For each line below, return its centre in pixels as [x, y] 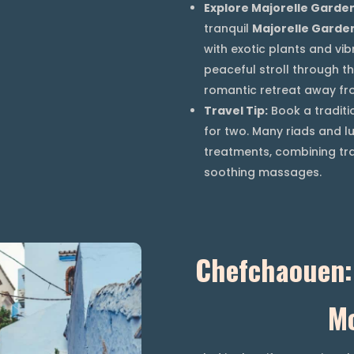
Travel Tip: [236, 110]
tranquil [228, 28]
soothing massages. [263, 172]
